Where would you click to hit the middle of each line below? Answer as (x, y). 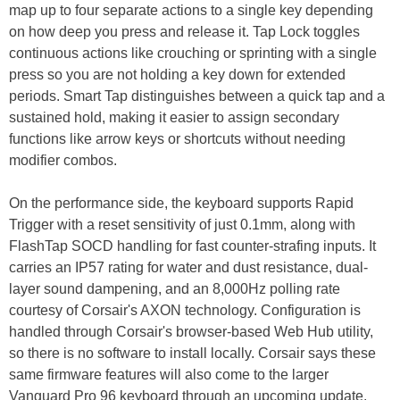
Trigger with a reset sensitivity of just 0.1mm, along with (182, 225)
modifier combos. (63, 161)
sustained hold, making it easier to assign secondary (174, 118)
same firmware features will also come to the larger (169, 375)
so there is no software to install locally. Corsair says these (192, 354)
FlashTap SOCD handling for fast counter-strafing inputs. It (192, 246)
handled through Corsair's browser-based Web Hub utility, (191, 332)
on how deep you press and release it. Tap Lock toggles (184, 32)
